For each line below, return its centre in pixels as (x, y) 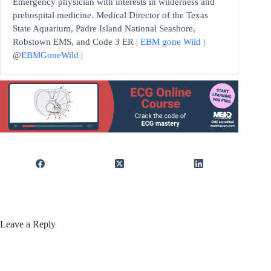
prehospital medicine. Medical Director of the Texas (110, 15)
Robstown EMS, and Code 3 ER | (77, 42)
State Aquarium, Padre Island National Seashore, (104, 29)
